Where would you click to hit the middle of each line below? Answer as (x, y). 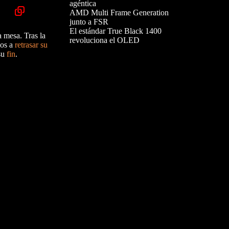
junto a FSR (89, 22)
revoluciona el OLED (105, 40)
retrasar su (31, 45)
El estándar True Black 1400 (116, 31)
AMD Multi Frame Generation (119, 13)
